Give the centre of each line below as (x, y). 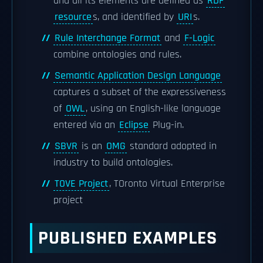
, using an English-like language (153, 109)
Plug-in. (167, 125)
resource (73, 17)
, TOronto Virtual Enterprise (167, 184)
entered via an (86, 125)
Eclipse (134, 125)
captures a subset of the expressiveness (140, 92)
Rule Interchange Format (107, 38)
